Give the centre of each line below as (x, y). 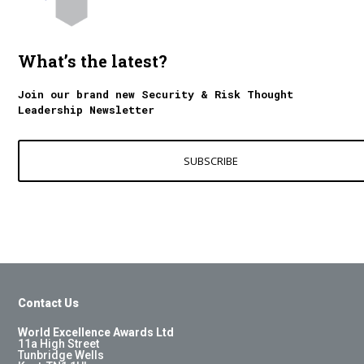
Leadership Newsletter (87, 110)
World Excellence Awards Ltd (96, 333)
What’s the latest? (93, 61)
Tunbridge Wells (61, 355)
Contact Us (49, 303)
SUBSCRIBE (211, 161)
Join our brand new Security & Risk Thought (156, 95)
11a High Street (59, 344)
